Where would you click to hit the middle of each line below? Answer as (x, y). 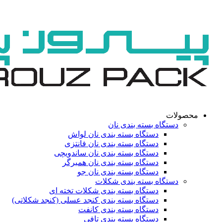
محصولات (182, 115)
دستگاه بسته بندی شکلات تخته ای (104, 191)
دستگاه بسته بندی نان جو (118, 172)
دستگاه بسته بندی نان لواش (113, 134)
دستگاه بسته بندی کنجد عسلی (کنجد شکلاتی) (85, 200)
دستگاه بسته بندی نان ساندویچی (106, 153)
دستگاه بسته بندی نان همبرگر (111, 162)
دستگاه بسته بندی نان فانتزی (111, 143)
